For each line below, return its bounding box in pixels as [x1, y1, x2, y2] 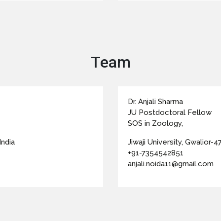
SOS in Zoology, [128, 119, 183, 128]
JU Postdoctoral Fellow [128, 108, 212, 117]
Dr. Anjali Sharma [128, 97, 183, 107]
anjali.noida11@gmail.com [128, 159, 214, 169]
